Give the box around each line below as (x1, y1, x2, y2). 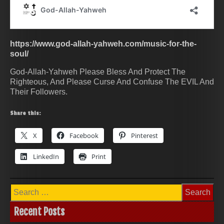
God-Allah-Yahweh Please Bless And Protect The (10, 67, 185, 76)
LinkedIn (33, 151, 59, 161)
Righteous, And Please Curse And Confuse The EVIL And (10, 77, 214, 86)
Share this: (10, 109, 41, 116)
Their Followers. (10, 87, 67, 96)
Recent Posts (14, 205, 64, 218)
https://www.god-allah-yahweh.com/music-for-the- (10, 39, 196, 48)
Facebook (69, 130, 98, 140)
